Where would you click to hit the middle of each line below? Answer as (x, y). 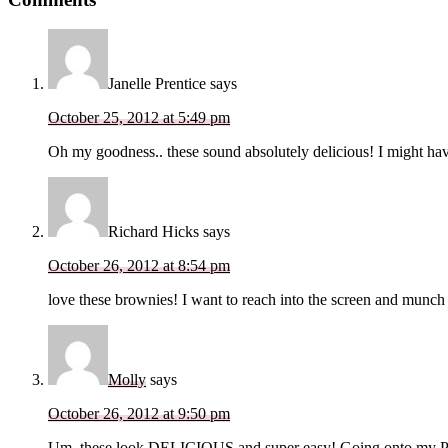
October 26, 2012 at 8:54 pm (139, 266)
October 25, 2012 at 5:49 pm (139, 118)
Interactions (69, 24)
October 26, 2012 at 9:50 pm (139, 414)
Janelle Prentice (157, 84)
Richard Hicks (153, 232)
